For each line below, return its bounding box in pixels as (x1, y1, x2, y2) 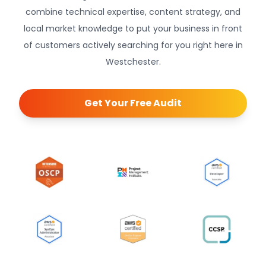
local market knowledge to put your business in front (24, 23, 242, 34)
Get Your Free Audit (84, 96, 182, 110)
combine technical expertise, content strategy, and (26, 6, 240, 18)
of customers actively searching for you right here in (23, 39, 243, 51)
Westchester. (105, 56, 161, 68)
